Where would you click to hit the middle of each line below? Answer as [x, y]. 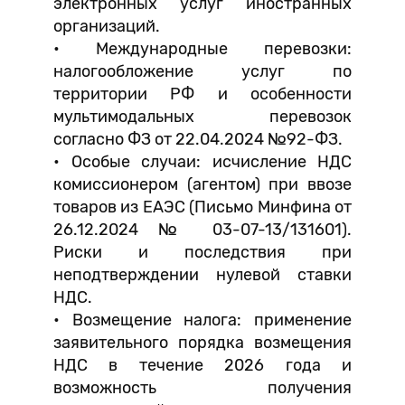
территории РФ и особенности [202, 94]
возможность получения [202, 388]
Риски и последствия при [202, 252]
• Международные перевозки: [202, 49]
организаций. [107, 26]
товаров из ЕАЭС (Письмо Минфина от [202, 207]
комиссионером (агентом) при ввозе [202, 184]
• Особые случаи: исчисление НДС [202, 162]
